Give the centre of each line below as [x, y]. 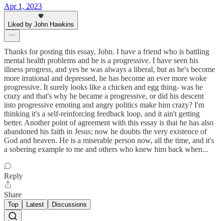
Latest [35, 205]
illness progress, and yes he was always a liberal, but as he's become [110, 70]
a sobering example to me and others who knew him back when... [106, 149]
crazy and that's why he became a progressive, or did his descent [104, 96]
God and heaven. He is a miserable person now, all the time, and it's [109, 141]
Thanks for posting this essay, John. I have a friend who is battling [107, 52]
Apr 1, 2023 [23, 6]
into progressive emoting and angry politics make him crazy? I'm [104, 105]
